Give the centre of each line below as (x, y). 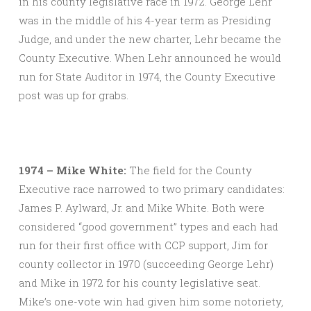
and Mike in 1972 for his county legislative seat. (140, 283)
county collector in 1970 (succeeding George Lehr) (146, 264)
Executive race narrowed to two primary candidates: (152, 189)
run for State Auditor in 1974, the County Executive (147, 77)
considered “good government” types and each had (149, 227)
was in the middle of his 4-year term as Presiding (145, 20)
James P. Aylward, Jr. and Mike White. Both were (142, 208)
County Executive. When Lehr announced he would (150, 58)
